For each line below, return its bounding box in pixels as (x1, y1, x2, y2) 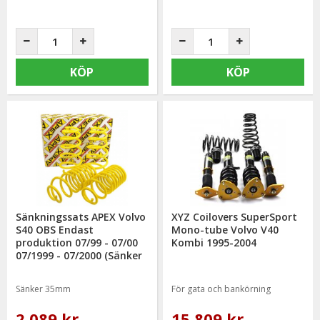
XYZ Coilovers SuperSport (171, 209, 298, 224)
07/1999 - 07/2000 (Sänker (16, 248, 143, 262)
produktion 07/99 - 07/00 (16, 235, 139, 249)
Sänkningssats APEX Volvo (16, 209, 146, 224)
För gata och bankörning (171, 282, 271, 295)
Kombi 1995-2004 (171, 235, 257, 249)
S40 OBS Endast (16, 222, 94, 236)
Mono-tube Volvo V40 (171, 222, 279, 236)
